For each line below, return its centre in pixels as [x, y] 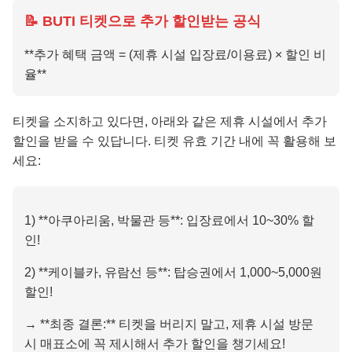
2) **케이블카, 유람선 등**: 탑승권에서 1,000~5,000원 [173, 272]
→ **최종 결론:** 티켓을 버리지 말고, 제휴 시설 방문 [169, 324]
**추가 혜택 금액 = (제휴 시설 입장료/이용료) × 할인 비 [175, 54]
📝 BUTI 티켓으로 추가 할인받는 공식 [143, 21]
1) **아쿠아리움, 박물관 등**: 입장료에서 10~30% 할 [169, 220]
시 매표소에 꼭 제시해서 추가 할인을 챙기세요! [155, 343]
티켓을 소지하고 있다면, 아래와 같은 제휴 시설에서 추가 [170, 121]
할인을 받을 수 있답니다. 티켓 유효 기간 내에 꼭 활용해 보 [174, 141]
